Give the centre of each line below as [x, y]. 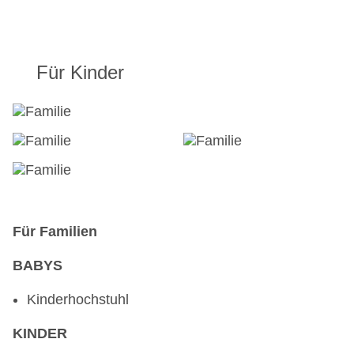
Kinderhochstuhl [78, 300]
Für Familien [55, 232]
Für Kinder [80, 73]
